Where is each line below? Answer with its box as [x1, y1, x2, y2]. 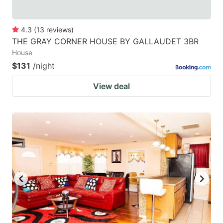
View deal [93, 81, 130, 91]
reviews [46, 25, 71, 34]
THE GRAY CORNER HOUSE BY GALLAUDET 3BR [12, 36, 199, 46]
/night [33, 60, 55, 71]
